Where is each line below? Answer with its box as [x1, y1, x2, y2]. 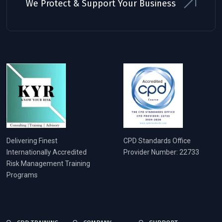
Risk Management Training [6, 160, 90, 168]
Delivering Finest [6, 137, 57, 145]
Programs [6, 171, 38, 179]
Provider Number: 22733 [123, 148, 199, 157]
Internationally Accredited [6, 148, 87, 157]
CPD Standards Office [123, 137, 191, 145]
